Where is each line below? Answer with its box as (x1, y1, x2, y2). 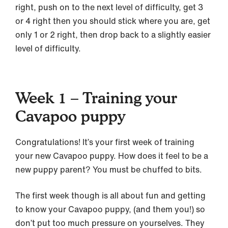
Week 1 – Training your (15, 88, 177, 107)
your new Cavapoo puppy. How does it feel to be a (15, 149, 208, 162)
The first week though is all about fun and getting (15, 189, 206, 202)
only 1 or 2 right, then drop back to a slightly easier (15, 28, 211, 41)
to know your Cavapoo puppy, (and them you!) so (15, 203, 205, 215)
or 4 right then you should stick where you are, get (15, 14, 210, 27)
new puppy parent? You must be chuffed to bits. (15, 163, 202, 176)
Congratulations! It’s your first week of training (15, 135, 194, 148)
